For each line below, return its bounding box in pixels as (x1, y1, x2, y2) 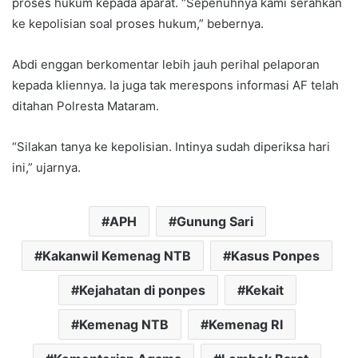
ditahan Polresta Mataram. (12, 98, 159, 114)
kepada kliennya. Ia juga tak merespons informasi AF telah (12, 78, 339, 93)
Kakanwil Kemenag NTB (42, 248, 191, 265)
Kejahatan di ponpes (78, 282, 205, 299)
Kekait (245, 282, 284, 299)
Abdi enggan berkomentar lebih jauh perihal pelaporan (12, 57, 320, 73)
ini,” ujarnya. (12, 160, 81, 176)
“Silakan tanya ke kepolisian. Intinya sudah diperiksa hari (12, 139, 330, 155)
